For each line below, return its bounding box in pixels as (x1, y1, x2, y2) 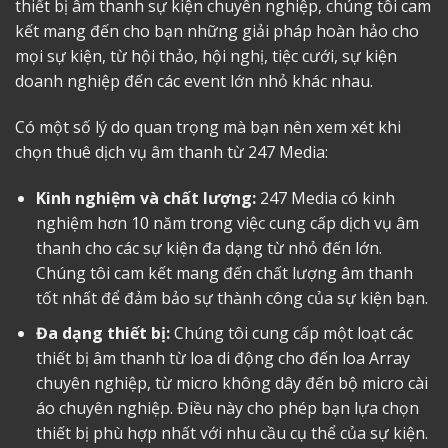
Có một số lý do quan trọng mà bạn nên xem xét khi (15, 116, 401, 139)
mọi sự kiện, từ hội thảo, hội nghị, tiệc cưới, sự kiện (15, 45, 397, 68)
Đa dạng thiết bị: (35, 321, 170, 344)
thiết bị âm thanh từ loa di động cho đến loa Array (35, 346, 410, 369)
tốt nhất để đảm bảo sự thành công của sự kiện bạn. (35, 286, 428, 309)
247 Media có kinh (255, 186, 395, 209)
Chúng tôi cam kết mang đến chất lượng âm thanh (35, 261, 413, 284)
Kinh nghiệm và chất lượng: (35, 186, 256, 209)
